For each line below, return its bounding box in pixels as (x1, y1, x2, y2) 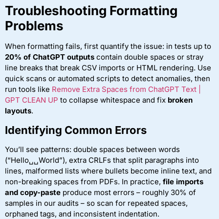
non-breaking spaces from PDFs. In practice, (5, 176, 163, 186)
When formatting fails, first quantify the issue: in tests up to (5, 42, 211, 51)
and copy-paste (5, 187, 61, 197)
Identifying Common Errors (5, 123, 147, 136)
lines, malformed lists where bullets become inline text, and (5, 166, 212, 175)
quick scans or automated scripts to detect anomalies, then (5, 74, 210, 84)
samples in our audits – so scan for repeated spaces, (5, 198, 188, 208)
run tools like (5, 85, 52, 94)
